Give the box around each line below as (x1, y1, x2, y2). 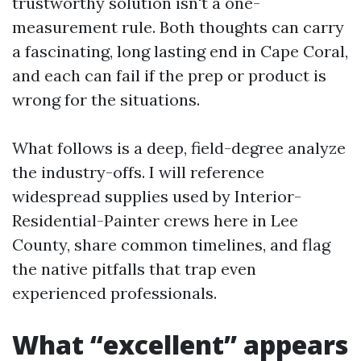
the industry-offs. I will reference (12, 162, 264, 182)
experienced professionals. (12, 283, 217, 303)
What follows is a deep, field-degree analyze (12, 138, 346, 158)
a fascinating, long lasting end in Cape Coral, (12, 41, 348, 61)
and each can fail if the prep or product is (12, 65, 326, 85)
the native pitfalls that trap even (12, 259, 256, 279)
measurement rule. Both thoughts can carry (12, 17, 344, 37)
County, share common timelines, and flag (12, 234, 330, 255)
